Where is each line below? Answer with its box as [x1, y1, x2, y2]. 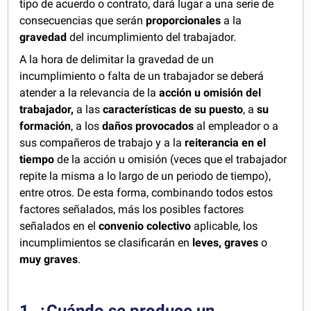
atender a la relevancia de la [19, 86, 160, 99]
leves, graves [192, 236, 262, 249]
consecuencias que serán [19, 14, 146, 27]
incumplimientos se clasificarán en [19, 236, 193, 249]
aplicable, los [191, 219, 258, 233]
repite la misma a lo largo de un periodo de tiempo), [19, 169, 271, 183]
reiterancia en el [185, 136, 267, 149]
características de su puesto [103, 103, 244, 116]
